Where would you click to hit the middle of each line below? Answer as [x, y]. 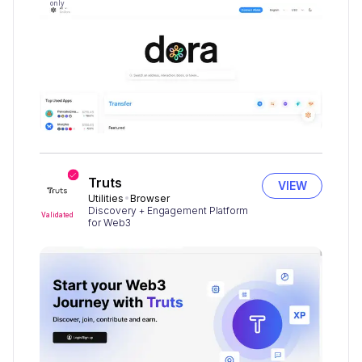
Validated [57, 215]
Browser [150, 198]
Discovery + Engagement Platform [168, 210]
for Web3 [109, 222]
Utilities [106, 198]
